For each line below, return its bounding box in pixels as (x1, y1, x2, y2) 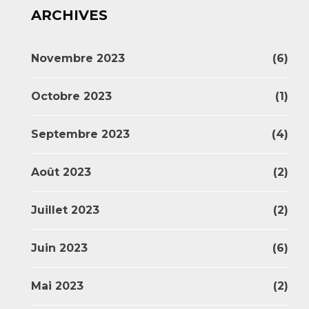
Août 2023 (31, 166, 91, 179)
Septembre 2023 (31, 128, 130, 141)
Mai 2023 (31, 279, 83, 292)
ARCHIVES (31, 7, 108, 23)
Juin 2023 (31, 241, 88, 255)
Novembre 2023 (31, 52, 125, 65)
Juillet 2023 (31, 203, 99, 217)
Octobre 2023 (31, 90, 112, 103)
